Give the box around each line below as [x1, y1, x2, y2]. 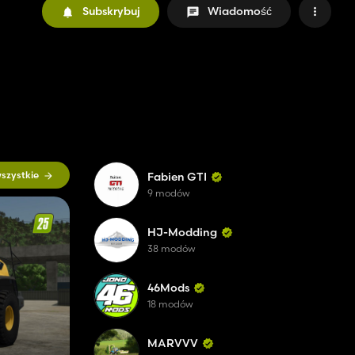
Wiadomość [208, 4, 272, 18]
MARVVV [147, 336, 198, 350]
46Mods [147, 281, 189, 295]
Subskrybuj [82, 4, 140, 18]
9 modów [147, 187, 190, 199]
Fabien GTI [147, 170, 207, 184]
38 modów [147, 242, 196, 254]
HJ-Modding [147, 225, 217, 239]
